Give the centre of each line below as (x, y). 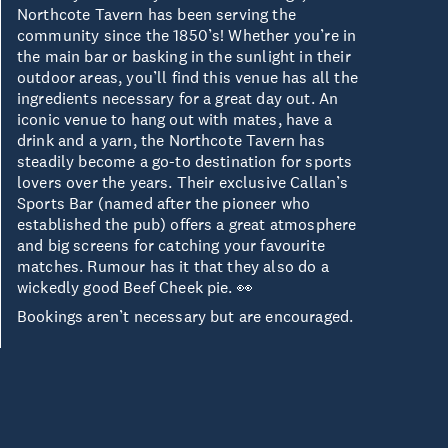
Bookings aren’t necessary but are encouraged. (185, 316)
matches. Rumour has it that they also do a (173, 266)
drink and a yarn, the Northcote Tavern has (171, 140)
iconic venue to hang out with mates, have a (174, 119)
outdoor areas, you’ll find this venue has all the (187, 77)
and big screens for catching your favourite (171, 245)
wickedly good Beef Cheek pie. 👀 (137, 287)
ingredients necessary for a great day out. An (178, 98)
